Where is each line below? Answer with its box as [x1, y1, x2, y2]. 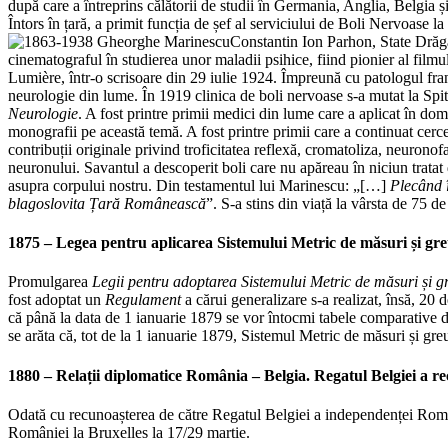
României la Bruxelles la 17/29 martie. [8, 423, 250, 441]
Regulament [105, 291, 181, 309]
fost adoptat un [8, 291, 105, 309]
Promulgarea [8, 273, 92, 291]
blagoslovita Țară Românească [8, 194, 206, 212]
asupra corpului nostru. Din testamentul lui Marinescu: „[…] [8, 176, 390, 194]
